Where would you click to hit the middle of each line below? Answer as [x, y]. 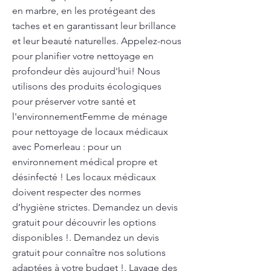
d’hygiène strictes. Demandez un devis [95, 207]
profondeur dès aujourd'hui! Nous [86, 71]
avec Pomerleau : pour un [67, 147]
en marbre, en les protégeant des [84, 11]
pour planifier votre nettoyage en [83, 56]
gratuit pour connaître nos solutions [89, 253]
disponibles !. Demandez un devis [86, 237]
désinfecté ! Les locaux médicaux [84, 177]
